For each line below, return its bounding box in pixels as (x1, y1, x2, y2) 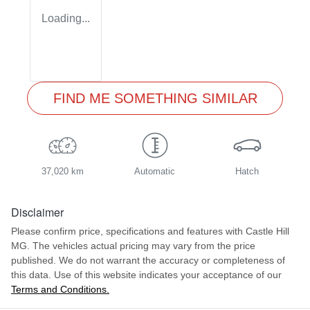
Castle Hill (246, 225, 289, 237)
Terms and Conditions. (11, 283, 109, 295)
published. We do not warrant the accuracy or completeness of (11, 254, 285, 266)
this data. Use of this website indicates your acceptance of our (11, 268, 282, 280)
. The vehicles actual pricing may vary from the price (27, 239, 255, 251)
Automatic (134, 165, 176, 176)
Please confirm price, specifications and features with (11, 225, 246, 237)
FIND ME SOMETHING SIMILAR (53, 90, 257, 106)
